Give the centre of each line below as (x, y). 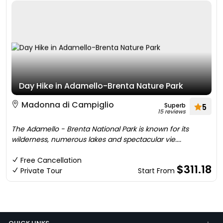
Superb (175, 105)
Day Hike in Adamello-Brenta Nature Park (101, 86)
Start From (157, 171)
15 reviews (172, 111)
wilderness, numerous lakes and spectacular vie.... (96, 139)
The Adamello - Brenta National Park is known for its (100, 129)
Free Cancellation (51, 160)
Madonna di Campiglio (67, 105)
